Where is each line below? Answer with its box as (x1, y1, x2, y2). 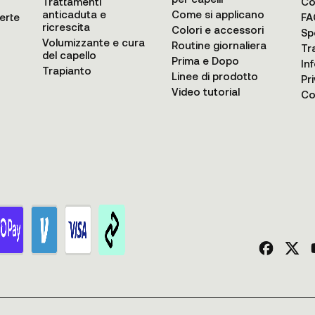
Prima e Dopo (172, 54, 239, 67)
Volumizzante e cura (42, 36, 145, 49)
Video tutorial (172, 85, 240, 98)
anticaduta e (42, 8, 106, 20)
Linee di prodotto (172, 70, 258, 82)
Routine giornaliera (172, 39, 266, 51)
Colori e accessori (172, 23, 264, 36)
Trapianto (42, 64, 91, 77)
